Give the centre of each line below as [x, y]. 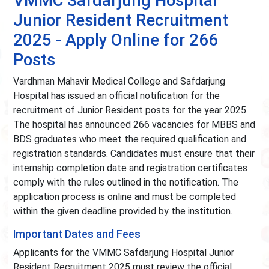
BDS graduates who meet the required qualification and [130, 139]
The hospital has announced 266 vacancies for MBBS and [134, 125]
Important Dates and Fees [77, 234]
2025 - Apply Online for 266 [116, 40]
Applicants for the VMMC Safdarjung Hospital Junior [124, 253]
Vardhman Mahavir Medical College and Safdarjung [119, 82]
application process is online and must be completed [125, 197]
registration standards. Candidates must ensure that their [134, 154]
